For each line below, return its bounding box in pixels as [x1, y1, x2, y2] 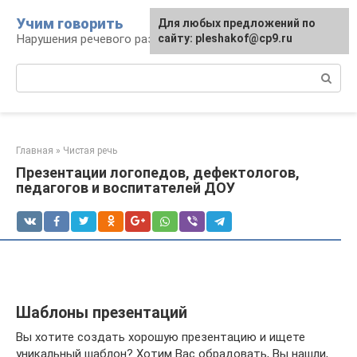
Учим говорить [17, 15, 123, 32]
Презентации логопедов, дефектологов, [16, 164, 300, 181]
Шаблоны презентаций [16, 304, 187, 323]
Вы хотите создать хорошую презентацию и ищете [16, 330, 305, 344]
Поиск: [16, 65, 53, 79]
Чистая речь [63, 145, 117, 156]
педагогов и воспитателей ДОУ [16, 179, 235, 196]
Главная [16, 145, 53, 156]
